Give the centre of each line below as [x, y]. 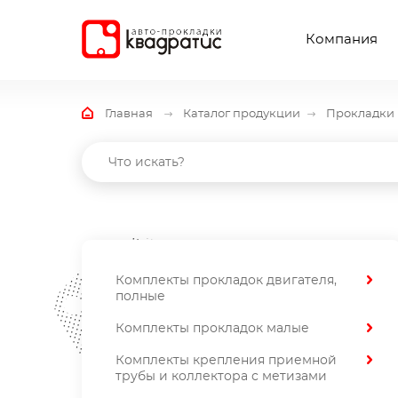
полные [140, 297]
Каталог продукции [242, 114]
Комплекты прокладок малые [212, 329]
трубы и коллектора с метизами [221, 377]
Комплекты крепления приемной [226, 361]
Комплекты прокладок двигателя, [226, 281]
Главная [129, 114]
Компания [342, 39]
